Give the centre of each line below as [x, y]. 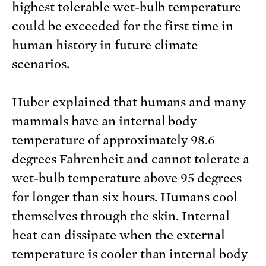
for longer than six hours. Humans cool [125, 197]
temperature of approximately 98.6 [114, 140]
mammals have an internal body [104, 121]
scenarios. [41, 64]
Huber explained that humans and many [129, 102]
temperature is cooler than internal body [130, 254]
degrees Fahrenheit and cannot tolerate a [131, 159]
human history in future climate [105, 45]
